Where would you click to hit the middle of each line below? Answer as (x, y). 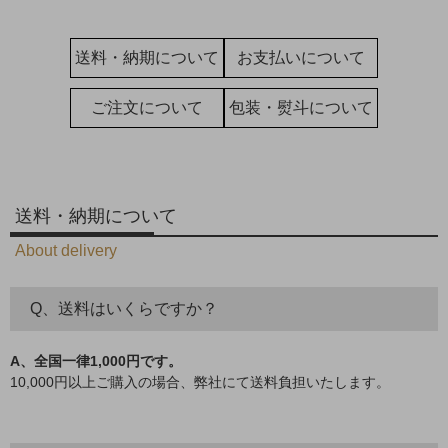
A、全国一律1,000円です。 (96, 360)
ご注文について (147, 107)
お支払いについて (301, 57)
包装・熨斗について (301, 107)
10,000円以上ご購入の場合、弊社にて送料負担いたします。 (200, 381)
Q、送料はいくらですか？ (124, 308)
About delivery (66, 249)
